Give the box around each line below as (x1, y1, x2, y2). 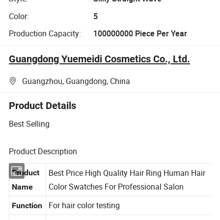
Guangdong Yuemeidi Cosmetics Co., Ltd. (9, 53, 191, 65)
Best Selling (9, 118, 50, 130)
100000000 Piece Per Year (93, 27, 187, 39)
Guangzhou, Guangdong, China (22, 75, 131, 86)
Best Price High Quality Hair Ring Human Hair (49, 177, 208, 189)
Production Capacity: (9, 27, 82, 39)
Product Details (9, 99, 77, 111)
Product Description (9, 146, 78, 157)
